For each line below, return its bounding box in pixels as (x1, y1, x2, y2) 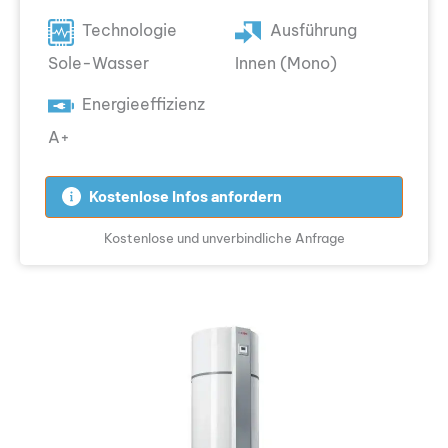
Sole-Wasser (47, 53, 149, 74)
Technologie (82, 20, 178, 41)
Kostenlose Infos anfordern (88, 188, 282, 205)
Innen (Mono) (235, 53, 338, 74)
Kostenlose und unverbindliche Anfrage (103, 229, 345, 246)
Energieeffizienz (82, 93, 206, 114)
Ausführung (269, 20, 357, 41)
